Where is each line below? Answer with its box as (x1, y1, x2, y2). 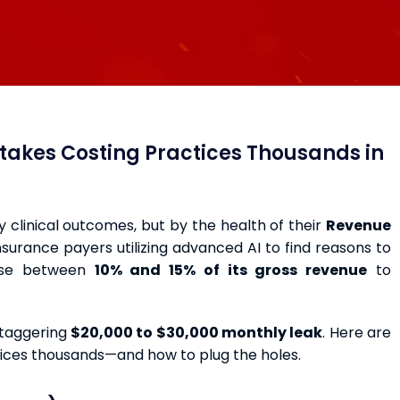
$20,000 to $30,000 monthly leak (70, 322, 323, 343)
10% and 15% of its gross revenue (94, 260, 368, 280)
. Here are (322, 322, 392, 343)
